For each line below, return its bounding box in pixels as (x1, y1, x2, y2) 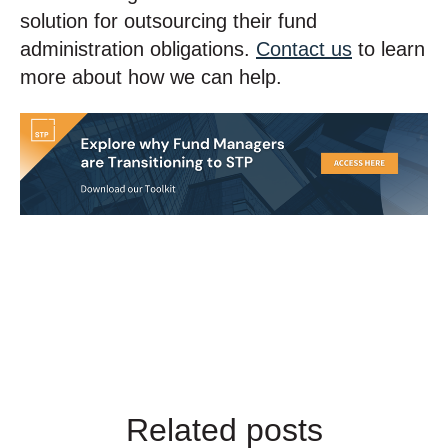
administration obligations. (20, 37, 256, 60)
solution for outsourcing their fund (20, 9, 317, 32)
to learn (352, 37, 425, 60)
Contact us (256, 37, 352, 60)
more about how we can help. (20, 65, 282, 88)
